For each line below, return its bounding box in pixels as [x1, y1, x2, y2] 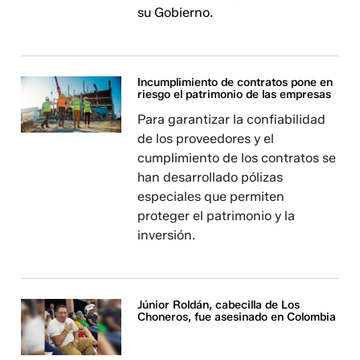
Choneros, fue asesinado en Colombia [137, 310, 337, 324]
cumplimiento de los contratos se [137, 150, 337, 166]
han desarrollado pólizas [137, 170, 284, 185]
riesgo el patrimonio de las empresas [137, 88, 332, 101]
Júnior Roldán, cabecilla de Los [137, 298, 301, 312]
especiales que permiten [137, 189, 285, 204]
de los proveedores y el [137, 131, 275, 146]
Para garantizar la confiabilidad [137, 112, 326, 127]
